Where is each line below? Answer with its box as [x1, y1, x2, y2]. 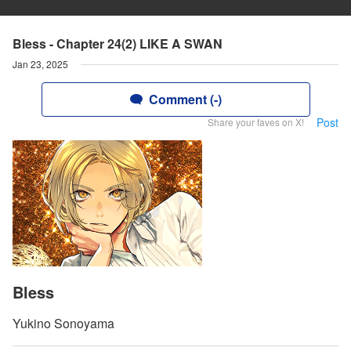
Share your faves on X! [208, 115, 304, 128]
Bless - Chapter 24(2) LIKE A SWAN [13, 34, 223, 52]
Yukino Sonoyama [13, 314, 114, 333]
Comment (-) [148, 90, 222, 108]
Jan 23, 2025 [13, 57, 68, 71]
